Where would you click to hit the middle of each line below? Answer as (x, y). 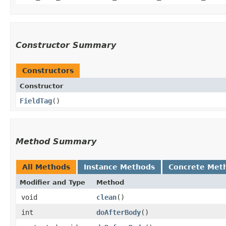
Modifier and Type (52, 182)
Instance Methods (119, 167)
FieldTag (36, 101)
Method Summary (56, 141)
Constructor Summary (66, 45)
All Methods (46, 167)
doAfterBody (119, 212)
